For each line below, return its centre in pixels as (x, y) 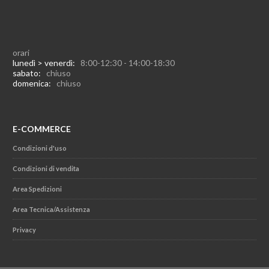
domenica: (34, 83)
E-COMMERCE (41, 129)
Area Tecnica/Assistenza (51, 209)
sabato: (29, 73)
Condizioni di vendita (46, 168)
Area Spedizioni (37, 189)
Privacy (24, 230)
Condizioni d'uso (39, 148)
